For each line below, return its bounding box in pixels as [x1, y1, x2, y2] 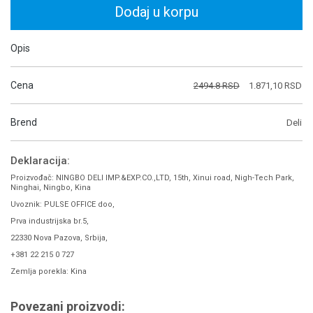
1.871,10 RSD [248, 80, 302, 91]
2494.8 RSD [193, 80, 240, 91]
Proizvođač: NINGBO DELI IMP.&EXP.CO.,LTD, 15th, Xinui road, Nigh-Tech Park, [10, 173, 294, 182]
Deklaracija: [10, 154, 70, 167]
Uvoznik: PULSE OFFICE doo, [10, 200, 115, 209]
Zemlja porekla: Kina [10, 267, 87, 276]
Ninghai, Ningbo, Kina [10, 183, 91, 192]
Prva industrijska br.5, [10, 217, 89, 226]
